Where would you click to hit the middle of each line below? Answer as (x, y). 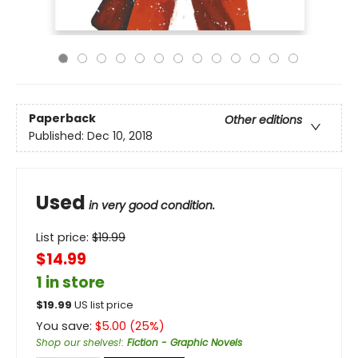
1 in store (70, 282)
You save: (66, 326)
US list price (104, 305)
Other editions (263, 120)
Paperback (62, 119)
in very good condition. (152, 205)
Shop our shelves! (79, 342)
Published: (58, 136)
